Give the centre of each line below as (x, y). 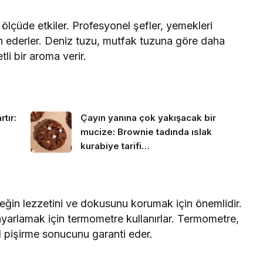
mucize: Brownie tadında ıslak (146, 132)
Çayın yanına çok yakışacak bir (148, 118)
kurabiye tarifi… (115, 146)
